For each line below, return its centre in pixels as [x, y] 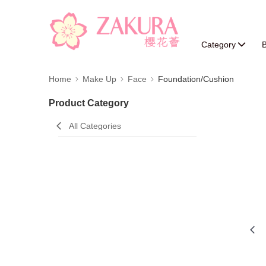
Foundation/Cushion [196, 79]
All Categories [95, 126]
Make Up [99, 79]
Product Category [89, 103]
